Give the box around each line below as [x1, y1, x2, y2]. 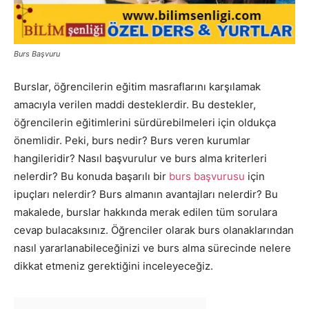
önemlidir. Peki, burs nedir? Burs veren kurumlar [14, 134, 250, 148]
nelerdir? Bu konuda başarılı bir [14, 170, 169, 183]
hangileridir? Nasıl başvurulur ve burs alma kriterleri [14, 152, 267, 166]
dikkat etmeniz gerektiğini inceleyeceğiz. [14, 259, 213, 273]
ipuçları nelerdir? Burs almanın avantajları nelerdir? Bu [14, 188, 278, 201]
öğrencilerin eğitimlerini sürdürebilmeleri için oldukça [14, 116, 276, 130]
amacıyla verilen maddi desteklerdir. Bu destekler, [14, 98, 256, 112]
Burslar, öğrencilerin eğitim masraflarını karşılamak [14, 80, 261, 94]
